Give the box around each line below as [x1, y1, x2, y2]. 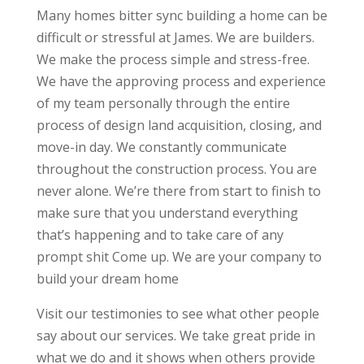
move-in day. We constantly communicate [36, 138, 287, 157]
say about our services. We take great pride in [36, 327, 315, 345]
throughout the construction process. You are [36, 160, 317, 179]
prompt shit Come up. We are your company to [36, 248, 322, 266]
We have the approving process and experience [36, 72, 326, 91]
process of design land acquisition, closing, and [36, 116, 322, 135]
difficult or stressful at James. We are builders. [36, 28, 314, 47]
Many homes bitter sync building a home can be [36, 6, 327, 25]
